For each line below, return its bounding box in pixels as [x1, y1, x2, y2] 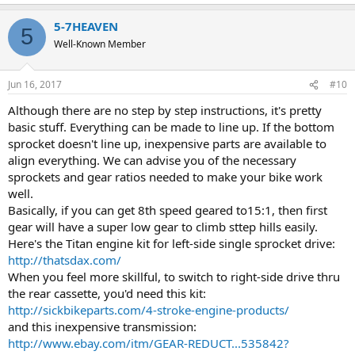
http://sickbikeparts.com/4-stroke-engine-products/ [8, 302, 289, 319]
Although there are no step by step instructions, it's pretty [8, 102, 322, 119]
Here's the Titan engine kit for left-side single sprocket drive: [8, 235, 335, 252]
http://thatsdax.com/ [8, 252, 121, 269]
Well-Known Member [54, 36, 146, 51]
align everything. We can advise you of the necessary [8, 152, 296, 169]
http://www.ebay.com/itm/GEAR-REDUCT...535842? [8, 335, 289, 352]
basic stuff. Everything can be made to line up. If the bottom [8, 119, 334, 136]
